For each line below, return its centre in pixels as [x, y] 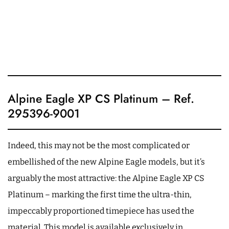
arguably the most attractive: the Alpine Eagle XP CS [106, 178]
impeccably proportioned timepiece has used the [101, 211]
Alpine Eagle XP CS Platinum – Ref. [101, 98]
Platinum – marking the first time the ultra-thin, [100, 194]
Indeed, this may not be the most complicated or [99, 145]
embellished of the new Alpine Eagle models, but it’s [106, 162]
